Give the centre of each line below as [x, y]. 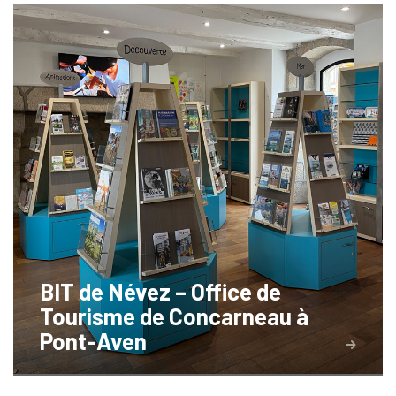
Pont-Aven [93, 341]
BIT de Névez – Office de [160, 292]
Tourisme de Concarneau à [174, 316]
